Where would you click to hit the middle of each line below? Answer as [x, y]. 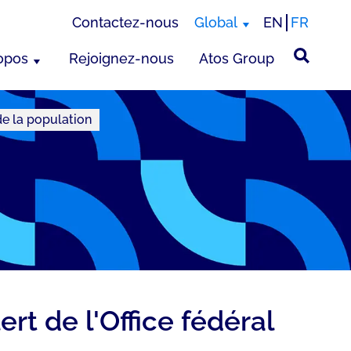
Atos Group [237, 58]
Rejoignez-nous [121, 58]
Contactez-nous [125, 22]
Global [216, 22]
